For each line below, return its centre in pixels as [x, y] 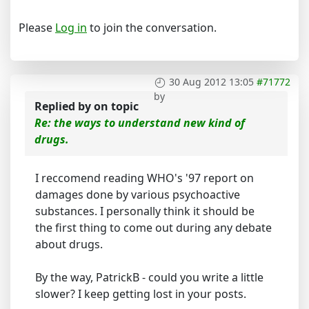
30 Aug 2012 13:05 [211, 82]
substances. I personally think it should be [145, 211]
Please [37, 28]
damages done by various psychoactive [138, 195]
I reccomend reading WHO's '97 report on [144, 178]
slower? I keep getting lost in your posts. [141, 294]
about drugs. [69, 244]
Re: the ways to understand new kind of [140, 123]
